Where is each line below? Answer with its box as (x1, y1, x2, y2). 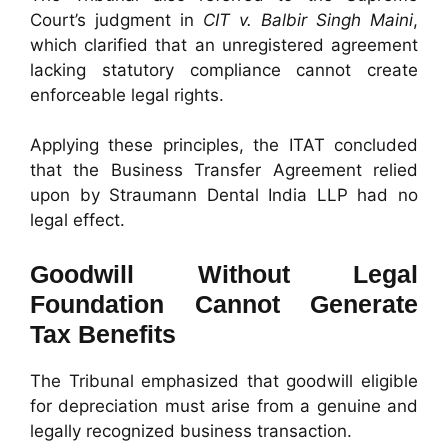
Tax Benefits (30, 319, 176, 348)
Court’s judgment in (30, 9, 203, 30)
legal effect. (30, 210, 125, 231)
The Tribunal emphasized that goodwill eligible (30, 370, 418, 391)
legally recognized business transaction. (30, 420, 352, 441)
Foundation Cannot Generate (30, 289, 418, 318)
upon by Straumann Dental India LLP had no (30, 185, 418, 206)
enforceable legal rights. (30, 84, 224, 105)
